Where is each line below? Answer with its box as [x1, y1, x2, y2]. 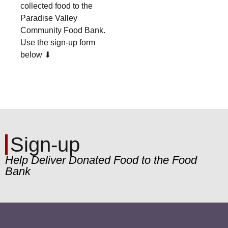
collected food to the [20, 1, 93, 10]
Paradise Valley [20, 13, 77, 22]
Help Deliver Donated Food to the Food [5, 154, 197, 167]
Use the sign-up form [20, 38, 95, 47]
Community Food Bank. [20, 25, 107, 35]
